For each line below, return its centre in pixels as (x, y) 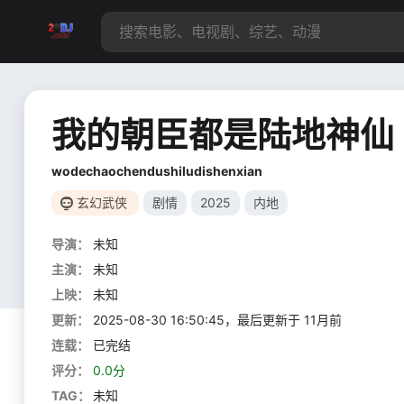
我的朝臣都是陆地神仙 (223, 134)
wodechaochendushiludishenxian (157, 171)
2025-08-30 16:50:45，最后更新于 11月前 (217, 320)
